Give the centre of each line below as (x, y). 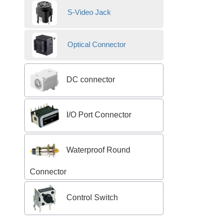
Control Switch (91, 198)
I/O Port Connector (98, 115)
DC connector (89, 80)
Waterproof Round (97, 150)
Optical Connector (95, 45)
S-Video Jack (88, 12)
